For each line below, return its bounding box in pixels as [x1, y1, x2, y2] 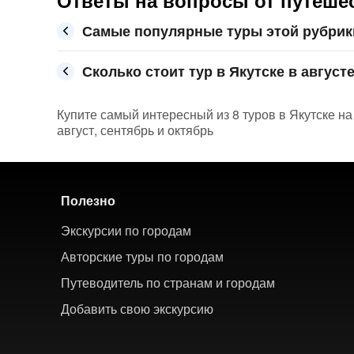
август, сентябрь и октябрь [57, 121, 213, 139]
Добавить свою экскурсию [61, 299, 213, 318]
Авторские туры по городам [61, 247, 224, 265]
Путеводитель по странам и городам [61, 273, 275, 292]
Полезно [61, 191, 115, 209]
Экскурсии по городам [61, 221, 191, 239]
